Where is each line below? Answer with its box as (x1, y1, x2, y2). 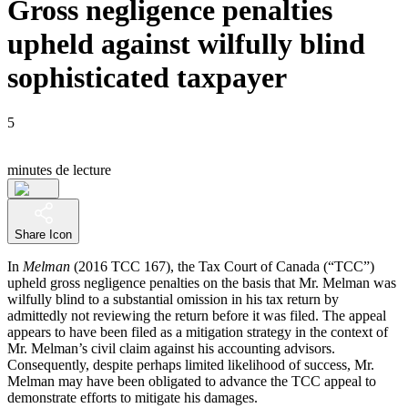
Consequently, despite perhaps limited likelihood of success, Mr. (7, 356, 374, 372)
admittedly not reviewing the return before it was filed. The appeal (7, 307, 386, 323)
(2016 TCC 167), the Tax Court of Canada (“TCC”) (70, 258, 374, 274)
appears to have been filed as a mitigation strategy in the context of (7, 323, 388, 340)
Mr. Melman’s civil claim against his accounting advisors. (7, 340, 335, 356)
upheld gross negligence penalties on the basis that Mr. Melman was (7, 274, 396, 291)
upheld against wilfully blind (7, 27, 365, 61)
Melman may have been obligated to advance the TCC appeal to (7, 372, 376, 389)
